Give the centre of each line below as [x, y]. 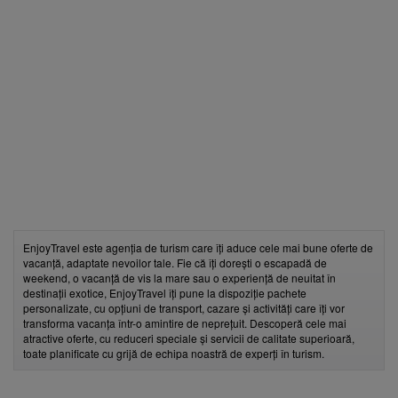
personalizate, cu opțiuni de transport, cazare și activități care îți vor [184, 308]
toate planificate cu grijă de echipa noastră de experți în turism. [174, 353]
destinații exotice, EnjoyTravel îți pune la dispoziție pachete [165, 293]
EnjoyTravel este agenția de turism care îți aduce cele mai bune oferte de [198, 247]
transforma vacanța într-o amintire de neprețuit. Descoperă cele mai [185, 323]
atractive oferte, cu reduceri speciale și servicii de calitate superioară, [189, 338]
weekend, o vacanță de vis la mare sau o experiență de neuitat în [179, 278]
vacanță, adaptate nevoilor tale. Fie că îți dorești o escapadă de [175, 263]
